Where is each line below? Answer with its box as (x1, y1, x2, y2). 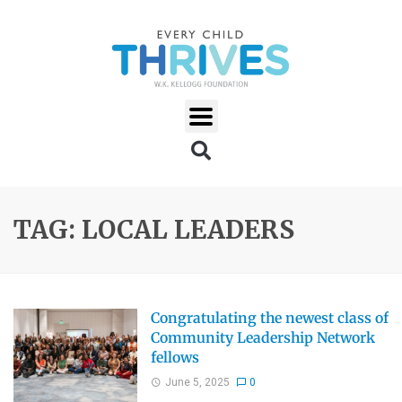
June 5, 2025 (164, 375, 230, 389)
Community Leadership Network (150, 329, 375, 347)
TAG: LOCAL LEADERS (13, 214, 294, 247)
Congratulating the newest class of (150, 310, 389, 328)
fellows (150, 349, 199, 367)
